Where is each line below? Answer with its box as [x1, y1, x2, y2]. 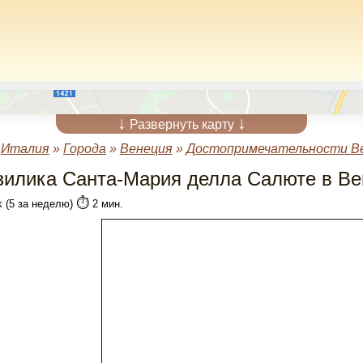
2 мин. [88, 198, 123, 210]
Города [62, 142, 106, 156]
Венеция [119, 142, 173, 156]
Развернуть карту [126, 117, 237, 131]
